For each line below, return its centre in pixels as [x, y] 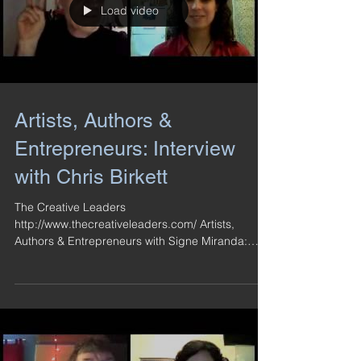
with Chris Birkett [91, 177]
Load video [130, 10]
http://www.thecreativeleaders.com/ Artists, [107, 224]
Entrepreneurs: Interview [125, 149]
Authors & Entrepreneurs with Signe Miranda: [131, 241]
